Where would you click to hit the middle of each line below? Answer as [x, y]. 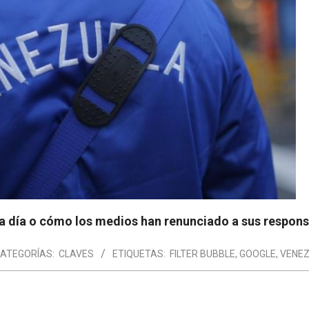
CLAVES [76, 253]
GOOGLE [258, 253]
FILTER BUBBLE [202, 253]
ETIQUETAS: [139, 253]
